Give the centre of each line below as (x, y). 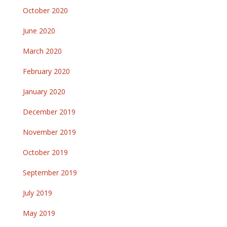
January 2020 (44, 92)
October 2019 (45, 153)
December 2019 (49, 112)
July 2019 (37, 193)
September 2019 (50, 173)
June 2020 (39, 31)
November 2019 (49, 132)
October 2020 (45, 11)
